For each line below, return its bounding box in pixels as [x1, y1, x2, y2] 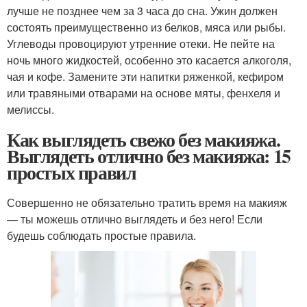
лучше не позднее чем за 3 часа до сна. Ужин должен [7, 2, 278, 19]
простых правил [7, 158, 136, 186]
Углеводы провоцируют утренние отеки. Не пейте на [7, 35, 275, 51]
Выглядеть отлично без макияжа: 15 [7, 141, 291, 170]
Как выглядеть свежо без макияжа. [7, 125, 280, 153]
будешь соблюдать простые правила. [7, 227, 196, 243]
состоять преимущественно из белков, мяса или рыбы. [7, 19, 286, 35]
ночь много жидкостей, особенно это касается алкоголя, [7, 51, 291, 68]
